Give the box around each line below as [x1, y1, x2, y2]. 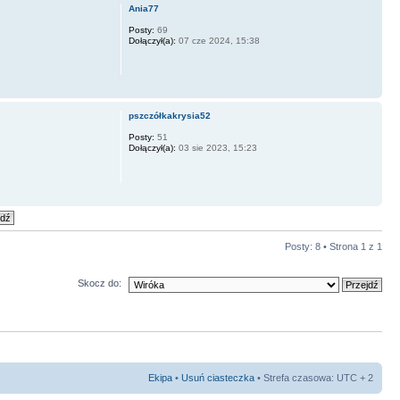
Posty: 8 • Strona [285, 241, 361, 253]
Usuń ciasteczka [181, 371, 254, 383]
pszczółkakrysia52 [128, 111, 211, 121]
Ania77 [128, 4, 159, 14]
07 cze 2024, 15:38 [175, 36, 260, 46]
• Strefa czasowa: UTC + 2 [254, 371, 373, 383]
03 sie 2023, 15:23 [175, 143, 257, 154]
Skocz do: [78, 278, 121, 289]
